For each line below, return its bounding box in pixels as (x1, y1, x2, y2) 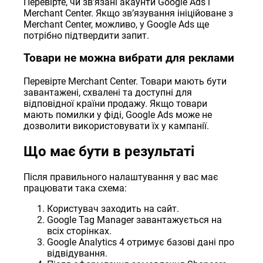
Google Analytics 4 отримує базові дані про (47, 236, 235, 248)
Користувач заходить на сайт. (47, 203, 180, 214)
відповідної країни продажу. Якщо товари (23, 98, 208, 110)
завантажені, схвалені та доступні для (23, 87, 193, 99)
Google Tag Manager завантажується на (47, 214, 222, 225)
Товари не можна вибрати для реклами (23, 52, 235, 65)
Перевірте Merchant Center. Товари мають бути (23, 76, 227, 87)
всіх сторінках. (47, 225, 112, 237)
